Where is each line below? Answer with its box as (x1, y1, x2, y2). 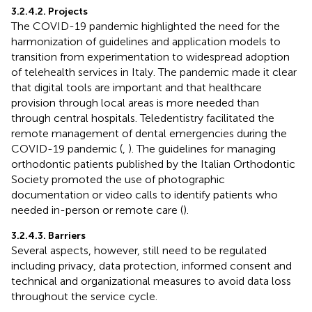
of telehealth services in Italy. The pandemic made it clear (11, 65, 297, 79)
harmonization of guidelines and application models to (11, 34, 281, 48)
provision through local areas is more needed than (11, 95, 259, 109)
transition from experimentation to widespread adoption (11, 49, 290, 63)
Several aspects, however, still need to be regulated (11, 243, 267, 257)
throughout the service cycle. (11, 289, 157, 303)
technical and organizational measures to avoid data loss (11, 274, 291, 288)
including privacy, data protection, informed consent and (11, 258, 292, 272)
